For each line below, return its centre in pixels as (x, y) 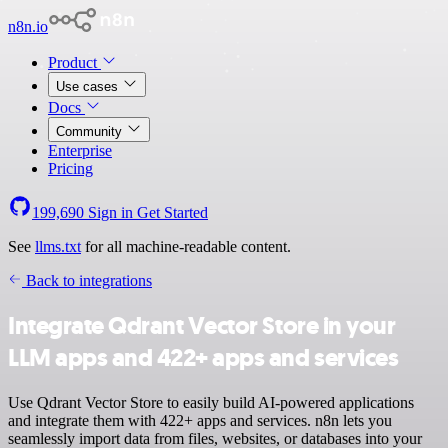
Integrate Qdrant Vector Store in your (202, 325)
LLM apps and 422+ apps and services (203, 357)
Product (74, 62)
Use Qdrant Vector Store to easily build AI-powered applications (211, 402)
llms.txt (58, 246)
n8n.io (28, 26)
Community (91, 131)
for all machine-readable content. (186, 246)
